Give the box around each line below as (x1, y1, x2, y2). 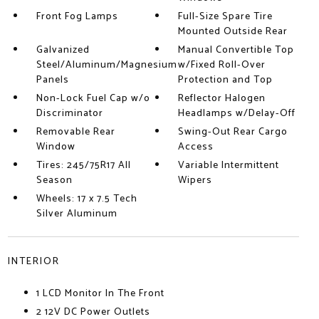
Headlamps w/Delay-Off (178, 105, 296, 122)
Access (178, 139, 214, 155)
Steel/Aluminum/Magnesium (36, 57, 177, 73)
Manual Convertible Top (178, 42, 295, 58)
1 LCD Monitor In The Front (36, 286, 164, 302)
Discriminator (36, 105, 103, 122)
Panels (36, 72, 69, 88)
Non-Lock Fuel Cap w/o (36, 90, 150, 107)
